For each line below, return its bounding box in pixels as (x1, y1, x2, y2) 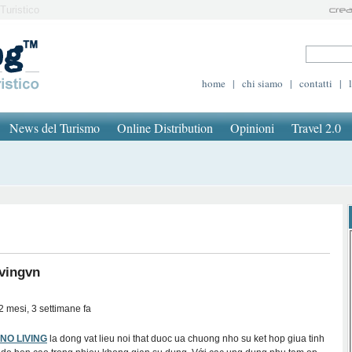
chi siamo (242, 76, 283, 90)
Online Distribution (117, 119, 213, 136)
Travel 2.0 (291, 119, 341, 136)
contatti (299, 76, 332, 90)
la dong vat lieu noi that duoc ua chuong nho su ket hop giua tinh (47, 333, 324, 344)
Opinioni (230, 119, 274, 136)
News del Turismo (9, 119, 100, 136)
